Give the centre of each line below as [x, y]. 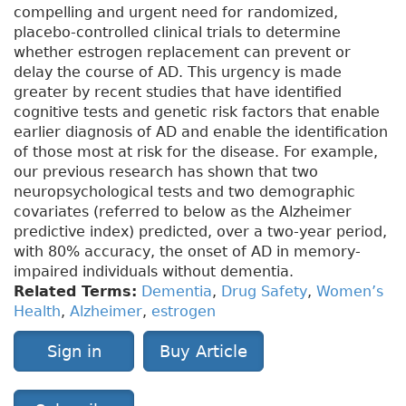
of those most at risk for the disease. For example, [196, 152]
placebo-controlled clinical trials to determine [177, 33]
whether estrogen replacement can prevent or [182, 53]
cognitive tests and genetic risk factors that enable [197, 112]
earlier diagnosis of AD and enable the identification [201, 132]
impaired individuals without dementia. [154, 272]
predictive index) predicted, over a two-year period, [200, 232]
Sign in [74, 352]
